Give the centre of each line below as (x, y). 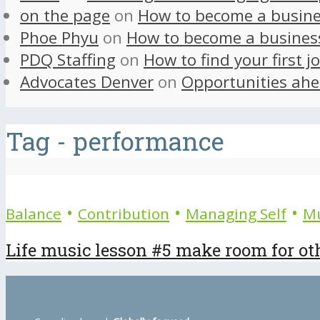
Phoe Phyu (59, 38)
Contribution (124, 213)
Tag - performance (115, 141)
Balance (34, 213)
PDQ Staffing (68, 60)
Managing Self (236, 213)
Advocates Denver (87, 82)
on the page (65, 16)
